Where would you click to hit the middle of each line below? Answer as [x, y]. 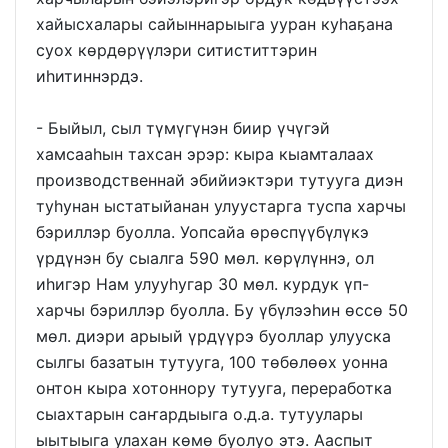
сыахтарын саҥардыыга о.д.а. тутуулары [199, 413]
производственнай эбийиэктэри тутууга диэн [219, 179]
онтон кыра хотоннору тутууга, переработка [214, 387]
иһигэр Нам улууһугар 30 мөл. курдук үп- [202, 283]
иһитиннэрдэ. [89, 75]
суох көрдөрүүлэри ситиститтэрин [176, 49]
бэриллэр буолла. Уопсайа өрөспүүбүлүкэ [202, 231]
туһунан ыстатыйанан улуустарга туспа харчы [221, 205]
